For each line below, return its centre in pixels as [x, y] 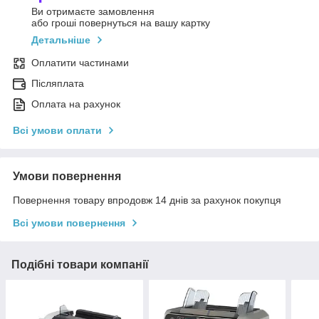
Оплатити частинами [80, 62]
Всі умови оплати [57, 130]
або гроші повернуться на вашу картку [121, 22]
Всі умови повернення [69, 223]
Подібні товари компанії [80, 264]
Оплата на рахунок [76, 104]
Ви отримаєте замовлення [93, 11]
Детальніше [61, 40]
